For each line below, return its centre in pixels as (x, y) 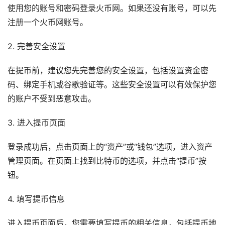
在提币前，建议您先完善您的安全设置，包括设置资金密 (108, 71)
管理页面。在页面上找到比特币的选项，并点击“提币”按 (107, 161)
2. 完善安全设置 (36, 47)
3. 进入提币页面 (36, 123)
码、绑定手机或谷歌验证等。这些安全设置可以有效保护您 (112, 85)
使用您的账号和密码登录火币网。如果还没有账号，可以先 (112, 9)
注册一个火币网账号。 (48, 23)
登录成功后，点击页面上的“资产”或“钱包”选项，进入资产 (110, 147)
